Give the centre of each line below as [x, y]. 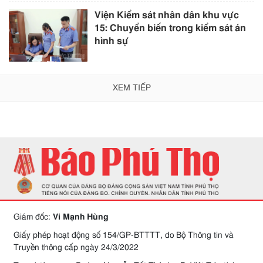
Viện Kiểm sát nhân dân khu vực [167, 16]
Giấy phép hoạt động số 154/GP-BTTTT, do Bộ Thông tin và [124, 235]
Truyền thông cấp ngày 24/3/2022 [76, 247]
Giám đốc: [33, 217]
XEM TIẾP [131, 88]
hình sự [112, 41]
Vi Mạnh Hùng [81, 217]
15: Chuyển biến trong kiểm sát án [171, 28]
